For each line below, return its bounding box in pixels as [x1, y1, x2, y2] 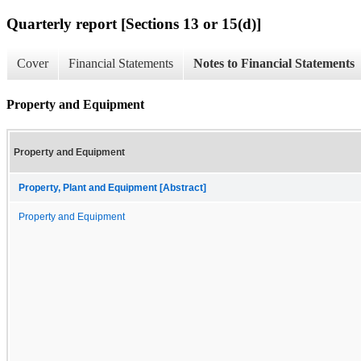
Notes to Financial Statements [193, 56, 355, 71]
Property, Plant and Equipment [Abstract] [19, 182, 206, 193]
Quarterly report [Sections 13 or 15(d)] [6, 15, 261, 32]
